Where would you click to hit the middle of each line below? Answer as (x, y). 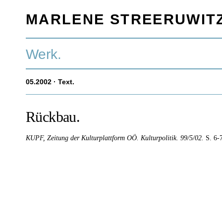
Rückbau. (53, 116)
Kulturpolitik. (161, 138)
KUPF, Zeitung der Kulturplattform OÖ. (83, 138)
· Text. (63, 82)
